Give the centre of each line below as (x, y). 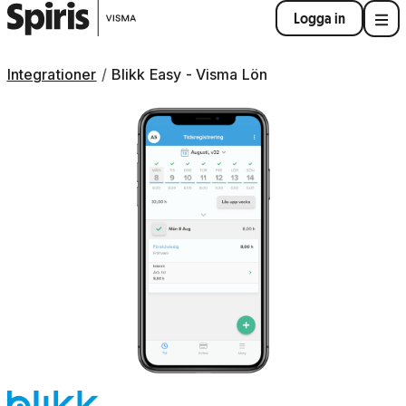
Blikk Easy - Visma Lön (189, 74)
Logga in (319, 19)
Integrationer (52, 74)
